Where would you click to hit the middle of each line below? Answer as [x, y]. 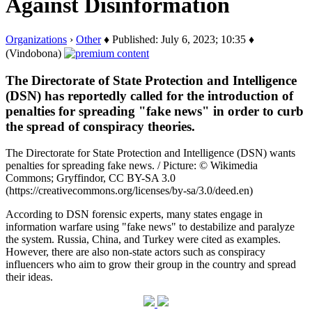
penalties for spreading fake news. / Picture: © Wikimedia [132, 166]
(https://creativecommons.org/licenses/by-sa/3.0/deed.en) [129, 191]
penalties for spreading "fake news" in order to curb [155, 111]
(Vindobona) [35, 53]
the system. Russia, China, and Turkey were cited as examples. [143, 240]
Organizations [36, 39]
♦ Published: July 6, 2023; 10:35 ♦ [178, 39]
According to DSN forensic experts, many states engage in [134, 214]
